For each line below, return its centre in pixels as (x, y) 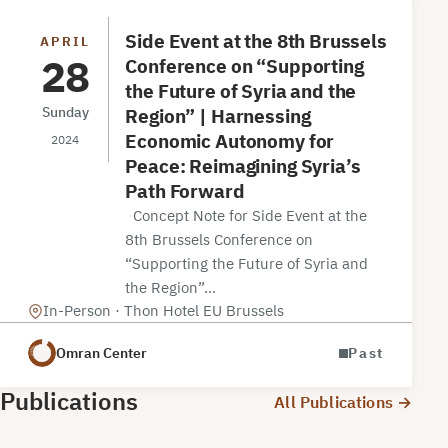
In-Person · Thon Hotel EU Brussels (163, 311)
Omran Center (101, 352)
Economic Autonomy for (230, 142)
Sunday (65, 112)
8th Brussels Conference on (219, 240)
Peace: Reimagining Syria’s (243, 167)
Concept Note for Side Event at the (246, 216)
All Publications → (343, 402)
